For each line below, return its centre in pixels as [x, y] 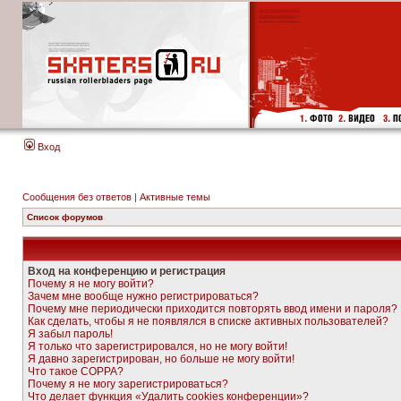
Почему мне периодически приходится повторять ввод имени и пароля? [213, 309]
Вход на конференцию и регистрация [127, 271]
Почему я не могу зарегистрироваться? [128, 384]
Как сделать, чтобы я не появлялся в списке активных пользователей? [208, 321]
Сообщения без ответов [77, 197]
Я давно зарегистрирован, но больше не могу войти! [161, 359]
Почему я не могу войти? [91, 284]
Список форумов [65, 217]
